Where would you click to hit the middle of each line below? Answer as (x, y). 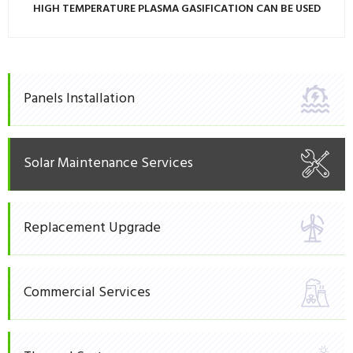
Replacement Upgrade (92, 228)
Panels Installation (79, 98)
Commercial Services (87, 292)
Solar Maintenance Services (108, 163)
